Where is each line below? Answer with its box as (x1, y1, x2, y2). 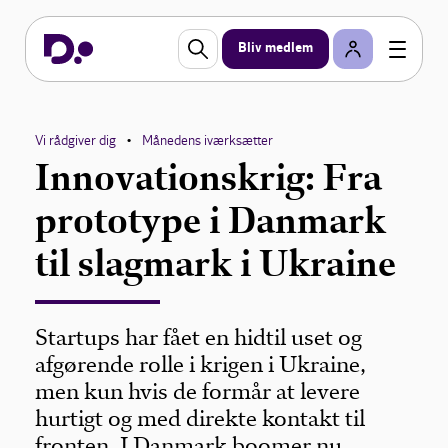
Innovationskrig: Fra (35, 155, 383, 200)
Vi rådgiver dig (35, 132, 117, 149)
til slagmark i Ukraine (35, 241, 397, 286)
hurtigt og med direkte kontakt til (35, 405, 366, 432)
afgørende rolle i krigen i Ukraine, (35, 351, 367, 378)
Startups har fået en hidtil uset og (35, 324, 363, 351)
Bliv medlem (238, 40, 313, 57)
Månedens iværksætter (142, 132, 274, 149)
